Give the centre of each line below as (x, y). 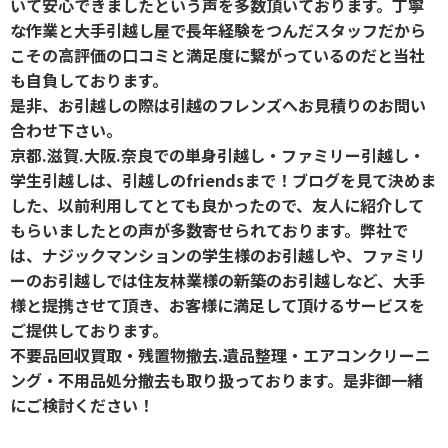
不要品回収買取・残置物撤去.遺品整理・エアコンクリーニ (220, 354)
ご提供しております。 (89, 329)
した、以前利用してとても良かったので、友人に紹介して (217, 204)
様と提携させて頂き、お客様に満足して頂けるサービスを (217, 304)
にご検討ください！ (82, 404)
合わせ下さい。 (66, 129)
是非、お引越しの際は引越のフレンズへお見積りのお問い (218, 104)
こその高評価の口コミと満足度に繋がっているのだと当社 (217, 54)
